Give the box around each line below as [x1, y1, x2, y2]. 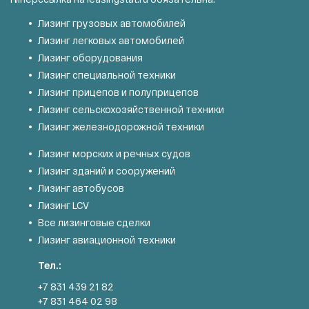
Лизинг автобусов [38, 181, 124, 194]
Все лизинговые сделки [38, 216, 150, 228]
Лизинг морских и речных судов [38, 147, 190, 159]
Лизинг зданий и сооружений [38, 164, 175, 177]
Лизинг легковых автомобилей [38, 34, 184, 46]
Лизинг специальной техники [38, 68, 176, 81]
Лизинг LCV [38, 199, 89, 211]
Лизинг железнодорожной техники [38, 120, 204, 132]
